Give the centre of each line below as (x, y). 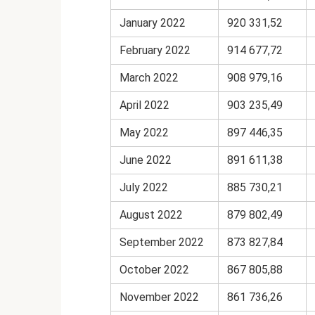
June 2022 (146, 160)
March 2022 (149, 77)
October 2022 (154, 269)
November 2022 (159, 297)
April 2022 (144, 105)
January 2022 (153, 22)
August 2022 (151, 214)
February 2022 (155, 50)
